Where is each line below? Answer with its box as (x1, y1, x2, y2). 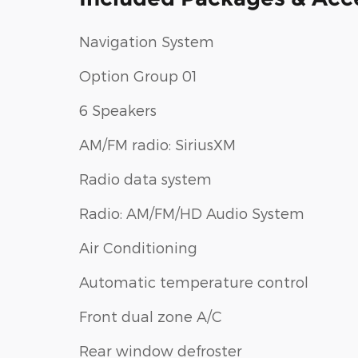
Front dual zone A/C (79, 308, 222, 325)
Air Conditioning (79, 239, 197, 257)
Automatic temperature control (79, 273, 308, 291)
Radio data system (79, 170, 212, 188)
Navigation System (79, 33, 214, 50)
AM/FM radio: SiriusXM (79, 136, 236, 153)
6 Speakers (79, 101, 157, 119)
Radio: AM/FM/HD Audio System (79, 205, 304, 222)
